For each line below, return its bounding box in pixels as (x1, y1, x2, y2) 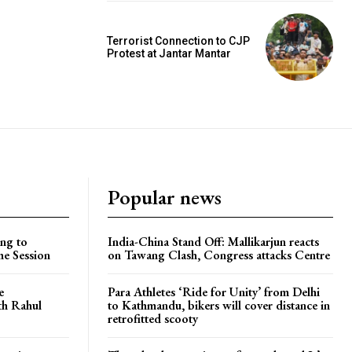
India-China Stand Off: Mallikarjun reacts (108, 233, 319, 250)
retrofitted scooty (108, 310, 198, 327)
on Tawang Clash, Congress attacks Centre (108, 246, 330, 263)
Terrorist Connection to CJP (107, 34, 250, 47)
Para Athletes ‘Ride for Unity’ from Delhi (108, 283, 320, 300)
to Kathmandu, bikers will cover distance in (108, 296, 330, 313)
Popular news (108, 183, 222, 211)
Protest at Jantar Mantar (107, 46, 231, 60)
